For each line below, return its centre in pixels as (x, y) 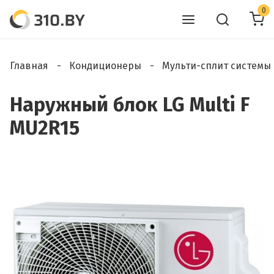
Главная (29, 66)
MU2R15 (45, 128)
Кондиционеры (105, 66)
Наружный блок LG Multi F (130, 105)
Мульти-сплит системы (217, 66)
